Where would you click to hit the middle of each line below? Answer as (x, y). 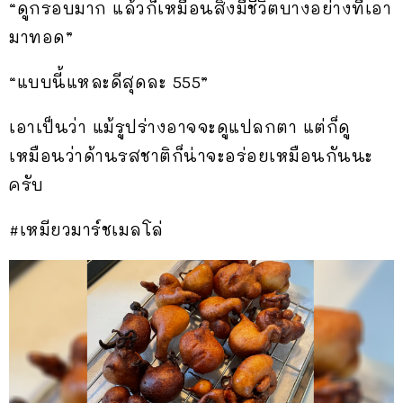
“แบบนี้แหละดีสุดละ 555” (109, 82)
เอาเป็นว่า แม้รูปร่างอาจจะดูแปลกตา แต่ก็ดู (180, 127)
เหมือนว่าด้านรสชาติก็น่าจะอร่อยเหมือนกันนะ (191, 156)
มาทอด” (41, 37)
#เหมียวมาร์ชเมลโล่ (86, 229)
